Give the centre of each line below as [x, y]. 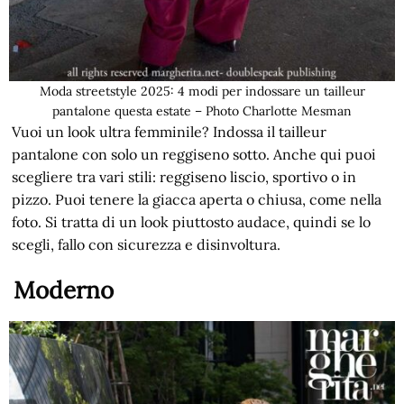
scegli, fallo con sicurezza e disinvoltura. [147, 244]
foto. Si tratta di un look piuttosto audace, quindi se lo [192, 221]
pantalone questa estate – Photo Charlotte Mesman [202, 110]
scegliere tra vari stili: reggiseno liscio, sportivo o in [184, 176]
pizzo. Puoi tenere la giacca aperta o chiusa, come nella [197, 199]
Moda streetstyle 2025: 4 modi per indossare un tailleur [202, 91]
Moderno [64, 289]
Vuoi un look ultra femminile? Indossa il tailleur [170, 131]
